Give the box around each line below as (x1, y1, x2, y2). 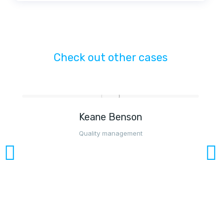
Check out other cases (53, 51, 168, 64)
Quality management (78, 129, 143, 137)
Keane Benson (79, 111, 142, 123)
